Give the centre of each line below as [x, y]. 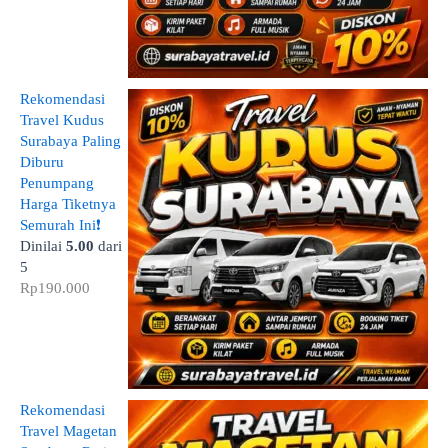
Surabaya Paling [70, 141]
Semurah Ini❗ [60, 225]
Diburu [42, 162]
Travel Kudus [62, 120]
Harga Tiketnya [68, 204]
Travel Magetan [68, 431]
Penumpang [57, 183]
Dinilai [43, 246]
